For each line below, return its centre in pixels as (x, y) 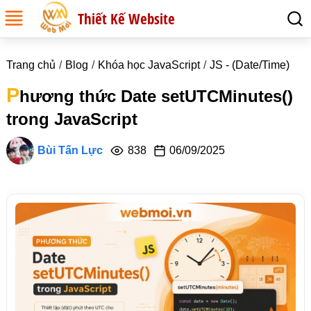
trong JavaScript (72, 119)
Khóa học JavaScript (149, 65)
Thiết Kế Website (126, 19)
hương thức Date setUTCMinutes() (156, 96)
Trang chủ (31, 65)
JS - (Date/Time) (249, 65)
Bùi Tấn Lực (70, 150)
